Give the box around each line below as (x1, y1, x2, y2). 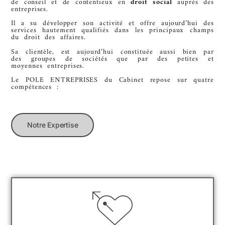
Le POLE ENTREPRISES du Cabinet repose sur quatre (11, 74, 214, 87)
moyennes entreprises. (11, 59, 85, 72)
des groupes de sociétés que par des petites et (11, 52, 214, 65)
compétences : (11, 81, 64, 94)
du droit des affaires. (11, 31, 86, 44)
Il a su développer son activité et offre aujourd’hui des (11, 17, 214, 30)
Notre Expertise (27, 120, 78, 129)
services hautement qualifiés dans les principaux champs (11, 24, 214, 37)
